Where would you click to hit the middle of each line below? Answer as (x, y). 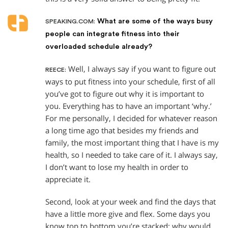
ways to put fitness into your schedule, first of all (130, 82)
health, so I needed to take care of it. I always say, (132, 155)
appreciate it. (68, 180)
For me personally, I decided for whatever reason (131, 119)
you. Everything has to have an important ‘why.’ (129, 106)
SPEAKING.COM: (70, 22)
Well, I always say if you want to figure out (141, 69)
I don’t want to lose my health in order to (117, 167)
